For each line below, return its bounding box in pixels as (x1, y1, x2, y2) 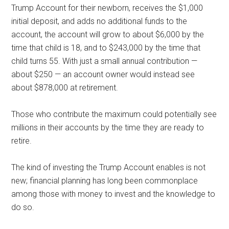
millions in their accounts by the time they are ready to (11, 123, 204, 132)
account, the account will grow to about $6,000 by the (11, 30, 204, 39)
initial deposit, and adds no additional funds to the (11, 16, 188, 26)
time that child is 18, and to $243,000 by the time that (11, 43, 201, 53)
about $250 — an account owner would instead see (11, 70, 195, 79)
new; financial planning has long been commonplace (11, 176, 198, 186)
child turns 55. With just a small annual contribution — (11, 56, 198, 66)
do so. (11, 202, 35, 212)
